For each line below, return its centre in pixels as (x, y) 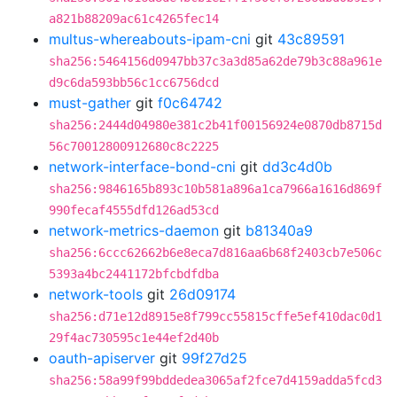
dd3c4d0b (297, 167)
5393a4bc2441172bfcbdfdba (134, 274)
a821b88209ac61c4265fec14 (134, 19)
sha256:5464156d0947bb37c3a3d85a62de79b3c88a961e (215, 61)
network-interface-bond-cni (142, 167)
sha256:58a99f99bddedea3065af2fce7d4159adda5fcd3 (215, 380)
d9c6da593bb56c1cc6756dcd (134, 82)
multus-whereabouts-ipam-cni (150, 39)
